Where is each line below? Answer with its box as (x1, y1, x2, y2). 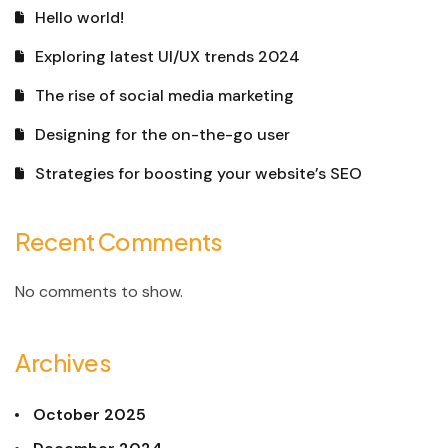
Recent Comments (15, 226, 223, 257)
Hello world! (35, 7, 124, 29)
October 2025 (33, 404, 146, 426)
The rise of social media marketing (35, 85, 294, 107)
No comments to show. (15, 281, 183, 303)
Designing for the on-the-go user (35, 124, 290, 146)
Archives (15, 347, 112, 378)
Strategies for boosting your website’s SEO (35, 163, 362, 185)
